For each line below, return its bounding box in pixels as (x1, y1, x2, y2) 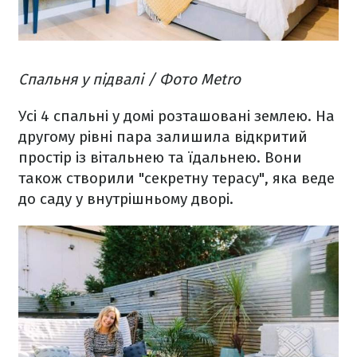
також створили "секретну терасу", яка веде (18, 168, 335, 187)
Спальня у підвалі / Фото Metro (18, 69, 241, 88)
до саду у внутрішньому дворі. (18, 189, 233, 208)
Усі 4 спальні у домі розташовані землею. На (18, 106, 335, 125)
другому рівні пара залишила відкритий (18, 127, 308, 146)
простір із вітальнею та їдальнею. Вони (18, 147, 302, 167)
